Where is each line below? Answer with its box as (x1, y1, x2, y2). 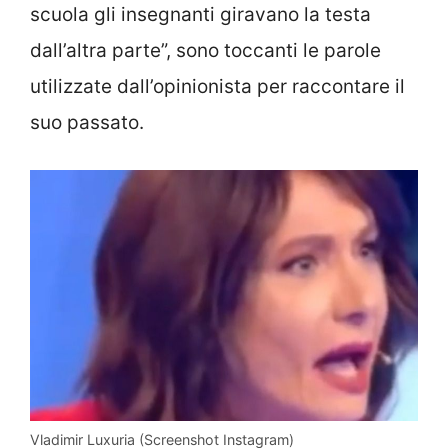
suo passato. (30, 111, 144, 135)
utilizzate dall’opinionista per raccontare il (30, 75, 405, 99)
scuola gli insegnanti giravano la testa (30, 3, 371, 27)
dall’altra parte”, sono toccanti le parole (30, 39, 381, 63)
